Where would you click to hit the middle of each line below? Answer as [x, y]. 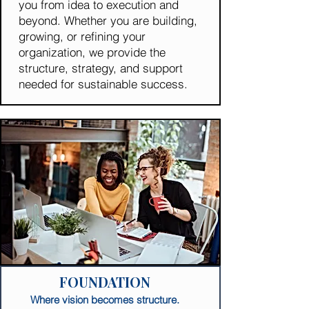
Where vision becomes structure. [105, 300]
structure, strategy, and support [101, 68]
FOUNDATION [105, 282]
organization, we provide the [92, 52]
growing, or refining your [82, 36]
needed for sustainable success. [103, 84]
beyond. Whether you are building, [108, 20]
